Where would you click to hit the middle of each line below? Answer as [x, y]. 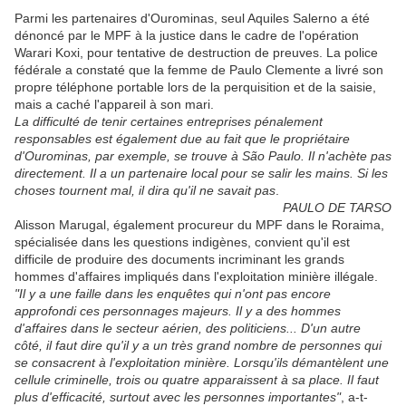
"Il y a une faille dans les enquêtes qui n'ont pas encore [173, 294]
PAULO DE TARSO [337, 208]
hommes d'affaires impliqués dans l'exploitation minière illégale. [196, 277]
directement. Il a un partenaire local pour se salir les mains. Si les [201, 174]
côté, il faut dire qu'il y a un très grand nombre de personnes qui [198, 346]
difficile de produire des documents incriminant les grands [179, 260]
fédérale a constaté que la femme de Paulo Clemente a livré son [199, 70]
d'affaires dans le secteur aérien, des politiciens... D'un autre [188, 329]
